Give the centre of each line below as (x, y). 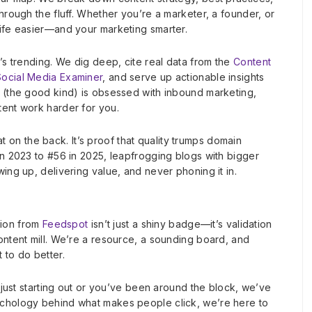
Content (252, 61)
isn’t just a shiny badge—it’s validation (180, 224)
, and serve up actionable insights (184, 77)
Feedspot (65, 224)
